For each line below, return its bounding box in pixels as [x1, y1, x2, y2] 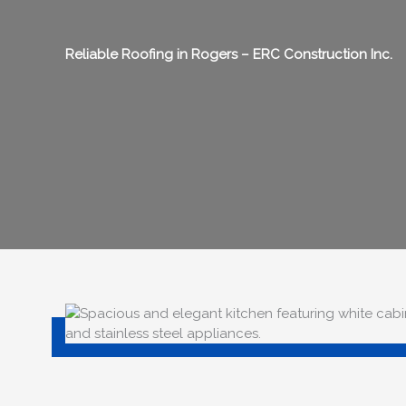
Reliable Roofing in [65, 46, 191, 63]
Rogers [191, 46, 241, 63]
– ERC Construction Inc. [241, 46, 392, 63]
